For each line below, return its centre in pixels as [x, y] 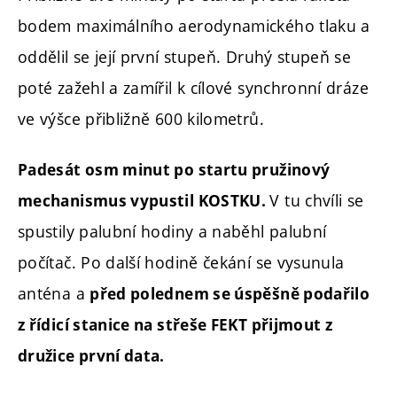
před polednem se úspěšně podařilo [230, 294]
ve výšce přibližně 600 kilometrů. [141, 118]
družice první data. [91, 356]
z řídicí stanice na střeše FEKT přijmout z [175, 325]
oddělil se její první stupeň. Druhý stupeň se [185, 56]
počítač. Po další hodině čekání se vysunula [181, 263]
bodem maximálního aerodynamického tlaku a [194, 25]
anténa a [54, 294]
